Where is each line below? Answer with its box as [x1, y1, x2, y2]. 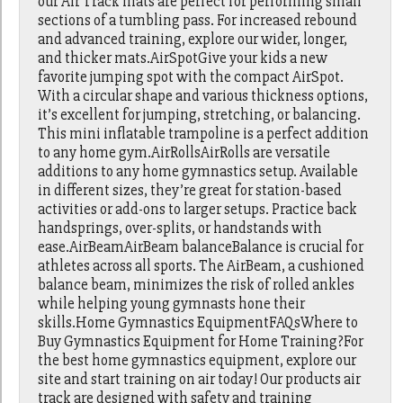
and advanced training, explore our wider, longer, [38, 30, 348, 49]
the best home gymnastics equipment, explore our [38, 351, 357, 371]
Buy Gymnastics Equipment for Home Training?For [38, 332, 364, 352]
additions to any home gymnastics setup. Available [38, 162, 359, 182]
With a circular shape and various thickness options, [38, 86, 369, 106]
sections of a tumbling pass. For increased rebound [38, 11, 358, 31]
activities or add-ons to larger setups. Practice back [38, 200, 358, 219]
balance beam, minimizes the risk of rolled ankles [38, 275, 355, 295]
